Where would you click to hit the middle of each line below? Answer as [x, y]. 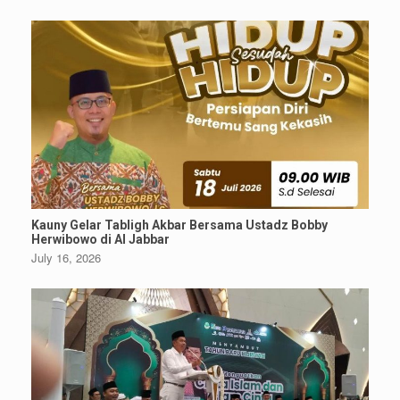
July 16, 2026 [66, 257]
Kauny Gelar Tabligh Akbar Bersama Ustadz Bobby [179, 225]
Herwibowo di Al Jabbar [100, 239]
